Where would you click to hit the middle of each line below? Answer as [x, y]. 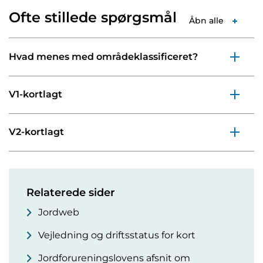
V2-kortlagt [36, 132]
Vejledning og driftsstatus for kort [117, 235]
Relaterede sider [71, 193]
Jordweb [59, 213]
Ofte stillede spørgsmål [93, 18]
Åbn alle [206, 21]
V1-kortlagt [36, 95]
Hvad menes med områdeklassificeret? [103, 57]
